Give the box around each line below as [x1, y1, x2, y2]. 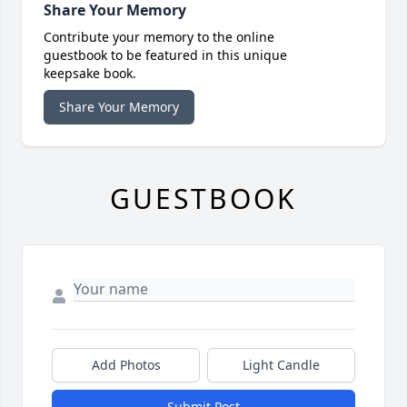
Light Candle [243, 356, 320, 374]
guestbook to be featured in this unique [44, 46, 287, 65]
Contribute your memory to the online [44, 28, 274, 46]
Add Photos [91, 356, 161, 374]
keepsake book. [44, 65, 136, 83]
